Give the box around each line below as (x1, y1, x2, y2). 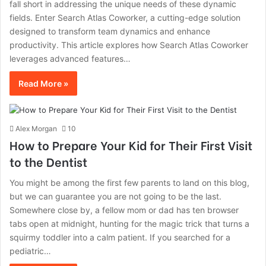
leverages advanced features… (9, 53, 131, 64)
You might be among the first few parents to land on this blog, (9, 178, 249, 188)
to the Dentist (9, 153, 87, 170)
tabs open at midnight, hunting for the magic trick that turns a (9, 218, 249, 229)
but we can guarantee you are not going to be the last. (9, 191, 221, 201)
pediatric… (9, 246, 51, 256)
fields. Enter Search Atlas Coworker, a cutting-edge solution (9, 12, 240, 23)
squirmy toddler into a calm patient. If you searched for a (9, 232, 230, 242)
